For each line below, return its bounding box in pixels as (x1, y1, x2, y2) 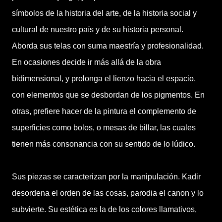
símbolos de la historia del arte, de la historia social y (12, 9, 197, 17)
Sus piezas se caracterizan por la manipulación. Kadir (12, 172, 201, 181)
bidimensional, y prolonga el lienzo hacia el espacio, (12, 74, 196, 83)
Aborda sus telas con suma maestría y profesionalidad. (12, 42, 204, 50)
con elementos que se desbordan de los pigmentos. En (12, 91, 205, 99)
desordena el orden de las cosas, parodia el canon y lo (12, 189, 204, 197)
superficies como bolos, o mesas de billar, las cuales (12, 123, 196, 132)
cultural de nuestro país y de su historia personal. (12, 25, 183, 34)
